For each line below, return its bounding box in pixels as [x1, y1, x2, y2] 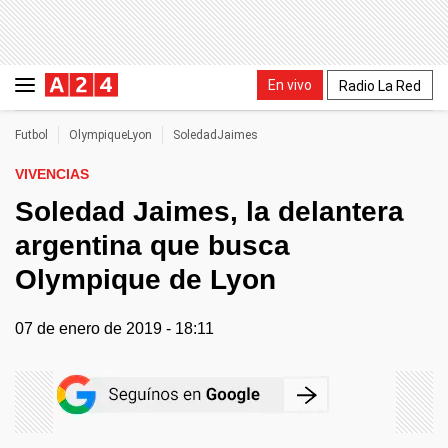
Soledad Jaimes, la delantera [15, 196, 404, 227]
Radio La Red [339, 77, 421, 94]
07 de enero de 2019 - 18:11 [15, 320, 214, 337]
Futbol [15, 128, 48, 142]
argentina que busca [15, 230, 290, 261]
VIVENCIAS [15, 166, 89, 182]
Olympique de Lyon [15, 264, 276, 295]
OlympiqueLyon [69, 128, 152, 142]
